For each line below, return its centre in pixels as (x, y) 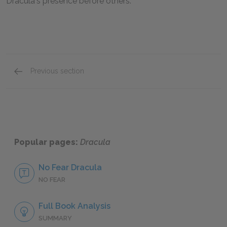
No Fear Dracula (70, 168)
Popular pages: (47, 142)
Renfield (47, 81)
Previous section (57, 71)
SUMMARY (55, 218)
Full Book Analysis (74, 206)
